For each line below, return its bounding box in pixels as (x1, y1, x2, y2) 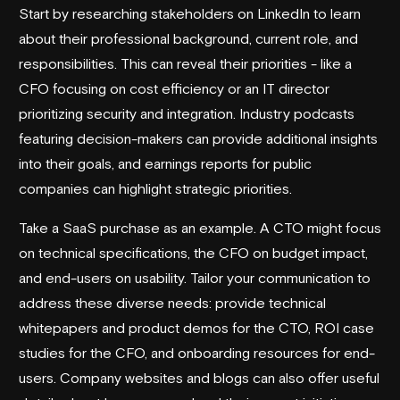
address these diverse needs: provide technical (19, 294, 326, 311)
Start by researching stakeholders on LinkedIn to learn (19, 4, 361, 21)
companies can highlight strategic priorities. (19, 179, 292, 196)
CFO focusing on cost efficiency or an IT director (19, 79, 329, 96)
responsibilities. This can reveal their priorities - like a (19, 54, 352, 71)
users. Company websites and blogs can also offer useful (19, 369, 379, 386)
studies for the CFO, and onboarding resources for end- (19, 344, 375, 361)
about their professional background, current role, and (19, 29, 358, 46)
